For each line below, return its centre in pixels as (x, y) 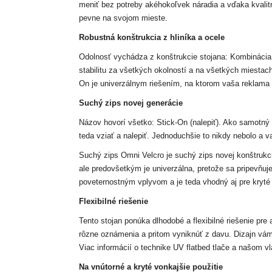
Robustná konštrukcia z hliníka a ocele (151, 37)
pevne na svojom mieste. (123, 18)
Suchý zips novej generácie (131, 103)
